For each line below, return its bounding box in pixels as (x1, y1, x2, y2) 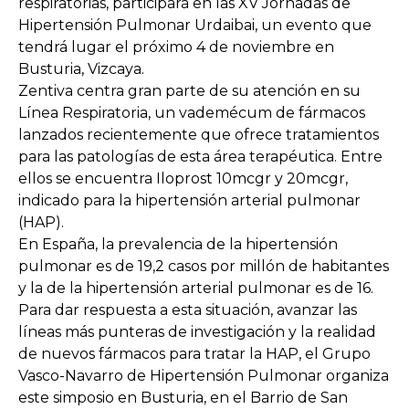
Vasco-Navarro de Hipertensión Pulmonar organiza (18, 367, 389, 384)
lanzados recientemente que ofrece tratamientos (18, 126, 379, 143)
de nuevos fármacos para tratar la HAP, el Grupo (18, 345, 371, 362)
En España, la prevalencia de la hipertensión (18, 236, 338, 253)
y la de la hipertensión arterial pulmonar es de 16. (18, 279, 373, 297)
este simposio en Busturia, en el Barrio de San (18, 389, 348, 406)
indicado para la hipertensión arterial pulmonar (18, 192, 361, 209)
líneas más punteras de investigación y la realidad (18, 323, 376, 341)
